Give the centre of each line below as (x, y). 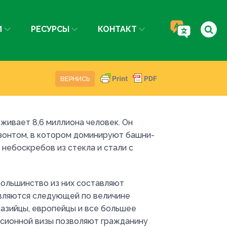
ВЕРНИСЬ (75, 79)
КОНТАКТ (117, 29)
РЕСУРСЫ (50, 29)
